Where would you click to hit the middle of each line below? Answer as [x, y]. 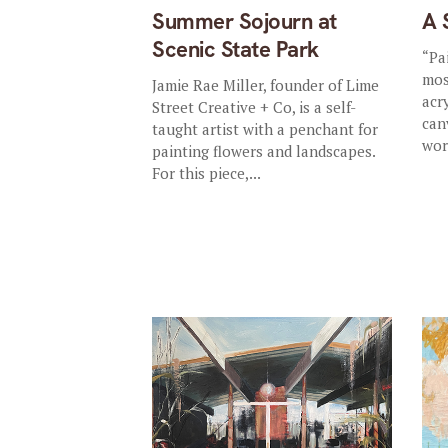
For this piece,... [207, 173]
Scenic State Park [235, 49]
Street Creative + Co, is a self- [254, 107]
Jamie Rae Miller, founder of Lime [266, 85]
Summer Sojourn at [244, 21]
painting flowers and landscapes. [264, 151]
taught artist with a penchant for [265, 129]
